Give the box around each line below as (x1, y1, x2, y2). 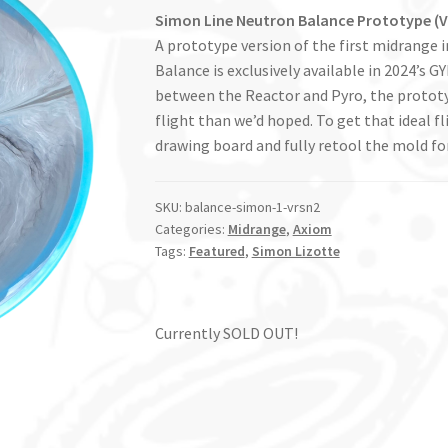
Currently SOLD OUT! (154, 323, 298, 344)
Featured (188, 241, 245, 260)
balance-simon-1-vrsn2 (184, 197, 320, 216)
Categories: (154, 219, 228, 238)
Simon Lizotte (251, 241, 340, 260)
